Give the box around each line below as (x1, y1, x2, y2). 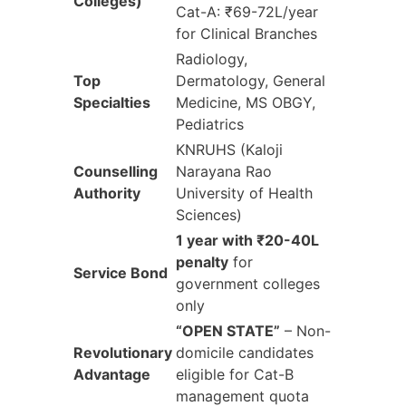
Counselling (73, 161, 158, 180)
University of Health (176, 183, 313, 202)
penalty (176, 252, 228, 271)
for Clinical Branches (176, 24, 317, 43)
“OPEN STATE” (176, 321, 280, 340)
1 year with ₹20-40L (176, 230, 319, 249)
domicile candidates (176, 343, 314, 362)
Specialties (73, 92, 150, 111)
